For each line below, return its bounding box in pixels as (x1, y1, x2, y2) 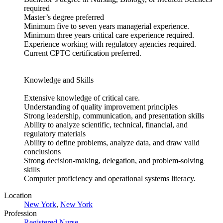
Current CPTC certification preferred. (24, 49, 141, 58)
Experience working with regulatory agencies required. (24, 40, 196, 49)
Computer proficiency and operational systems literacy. (24, 174, 196, 183)
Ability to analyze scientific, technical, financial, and (24, 120, 188, 129)
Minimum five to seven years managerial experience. (24, 22, 189, 31)
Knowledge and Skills (24, 76, 94, 85)
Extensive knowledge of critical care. (24, 94, 140, 103)
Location (4, 191, 32, 200)
